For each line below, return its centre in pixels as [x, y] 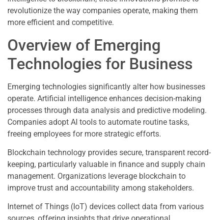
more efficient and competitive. [61, 23]
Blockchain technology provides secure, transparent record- [109, 153]
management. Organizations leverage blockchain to [96, 176]
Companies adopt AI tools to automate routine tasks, [98, 122]
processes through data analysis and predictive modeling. [107, 110]
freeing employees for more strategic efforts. [84, 134]
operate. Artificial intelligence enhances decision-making [104, 98]
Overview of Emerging [84, 45]
